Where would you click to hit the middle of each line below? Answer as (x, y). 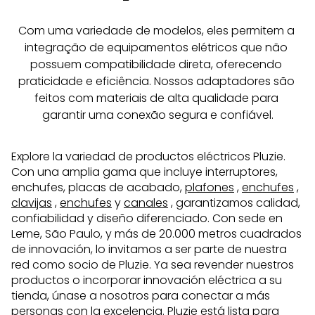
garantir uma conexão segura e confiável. (157, 115)
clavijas (32, 203)
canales (146, 203)
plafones (210, 188)
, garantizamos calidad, (234, 203)
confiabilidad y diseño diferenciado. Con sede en (147, 219)
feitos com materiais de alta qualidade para (157, 98)
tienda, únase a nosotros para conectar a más (141, 296)
